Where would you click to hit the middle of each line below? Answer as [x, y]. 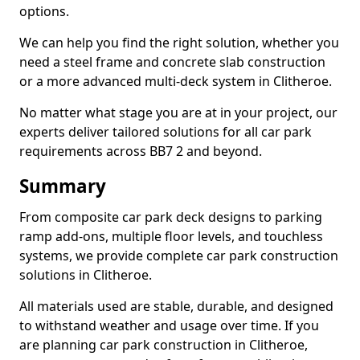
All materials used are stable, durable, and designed [176, 306]
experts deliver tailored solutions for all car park [166, 132]
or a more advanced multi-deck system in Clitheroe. [176, 81]
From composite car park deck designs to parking [171, 217]
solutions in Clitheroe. [86, 275]
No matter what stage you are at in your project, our [178, 112]
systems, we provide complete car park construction [179, 256]
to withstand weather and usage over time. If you [169, 325]
